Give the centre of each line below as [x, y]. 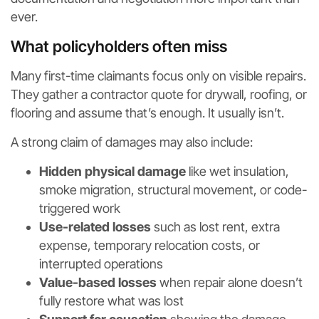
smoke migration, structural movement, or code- [173, 189]
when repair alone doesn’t [230, 282]
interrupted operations [101, 263]
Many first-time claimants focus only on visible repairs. [158, 75]
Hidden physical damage [113, 171]
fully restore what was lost [111, 300]
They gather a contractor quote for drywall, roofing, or [159, 94]
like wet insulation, [237, 171]
